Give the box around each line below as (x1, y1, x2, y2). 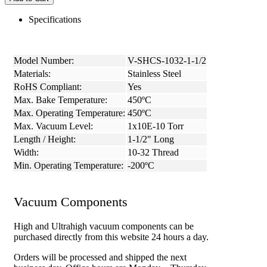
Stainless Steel (128, 69, 181, 79)
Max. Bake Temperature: (14, 95, 107, 105)
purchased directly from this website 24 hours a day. (14, 231, 209, 242)
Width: (14, 147, 39, 158)
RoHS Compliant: (14, 82, 82, 92)
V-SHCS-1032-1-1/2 (128, 55, 206, 66)
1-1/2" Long (128, 134, 174, 145)
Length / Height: (14, 134, 76, 145)
